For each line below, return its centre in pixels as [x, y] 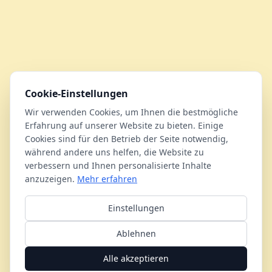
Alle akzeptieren [136, 258]
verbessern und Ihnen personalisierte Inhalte [118, 165]
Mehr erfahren [107, 179]
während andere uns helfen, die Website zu [114, 152]
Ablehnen [136, 233]
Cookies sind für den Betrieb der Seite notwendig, [127, 139]
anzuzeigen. [50, 179]
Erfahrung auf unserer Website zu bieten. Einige [124, 125]
